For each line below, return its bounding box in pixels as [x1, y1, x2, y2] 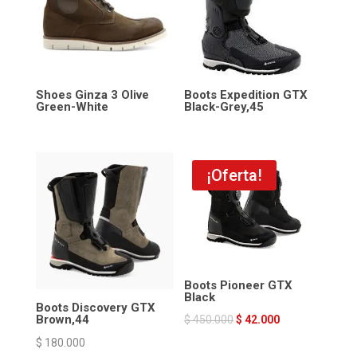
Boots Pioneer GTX [184, 277, 293, 292]
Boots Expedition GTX [184, 87, 308, 102]
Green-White [35, 99, 108, 114]
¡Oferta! [206, 165, 263, 185]
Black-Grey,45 [184, 99, 265, 114]
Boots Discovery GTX [35, 300, 155, 316]
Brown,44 [35, 312, 89, 328]
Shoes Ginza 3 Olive [35, 87, 149, 102]
